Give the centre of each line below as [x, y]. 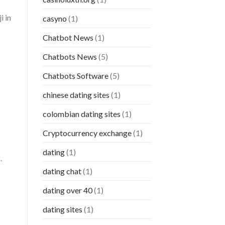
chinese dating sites [76, 95]
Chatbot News [68, 38]
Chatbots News [70, 57]
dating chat [62, 171]
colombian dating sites [81, 114]
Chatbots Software [75, 76]
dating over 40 [67, 190]
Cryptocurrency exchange [87, 133]
